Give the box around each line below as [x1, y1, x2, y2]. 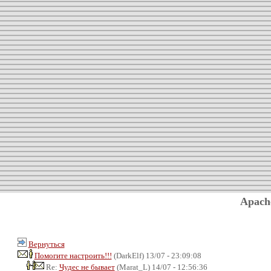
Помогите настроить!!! [34, 250, 112, 260]
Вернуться [28, 239, 65, 249]
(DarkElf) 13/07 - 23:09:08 [111, 250, 201, 260]
